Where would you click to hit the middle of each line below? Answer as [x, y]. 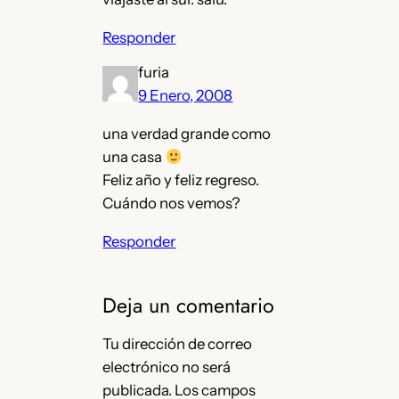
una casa [134, 157]
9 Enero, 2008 [186, 96]
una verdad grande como [187, 134]
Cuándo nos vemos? [172, 204]
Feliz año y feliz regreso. [181, 180]
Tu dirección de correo [178, 344]
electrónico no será [167, 367]
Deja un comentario [189, 305]
